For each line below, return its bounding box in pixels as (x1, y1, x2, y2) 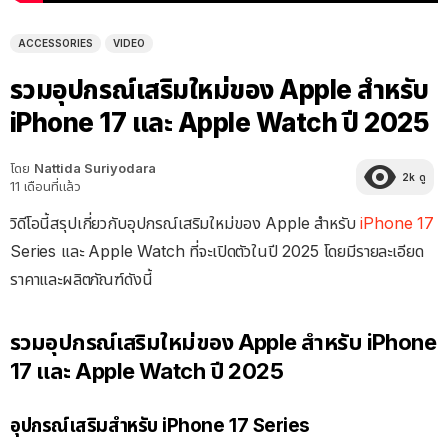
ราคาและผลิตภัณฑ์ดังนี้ (10, 268, 153, 289)
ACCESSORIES (18, 36, 93, 49)
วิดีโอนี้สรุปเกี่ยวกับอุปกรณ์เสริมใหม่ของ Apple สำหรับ (10, 212, 361, 233)
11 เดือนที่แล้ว (10, 177, 81, 194)
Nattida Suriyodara (34, 159, 156, 176)
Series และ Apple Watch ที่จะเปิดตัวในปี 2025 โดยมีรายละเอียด (10, 240, 424, 261)
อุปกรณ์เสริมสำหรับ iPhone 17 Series (10, 413, 310, 437)
